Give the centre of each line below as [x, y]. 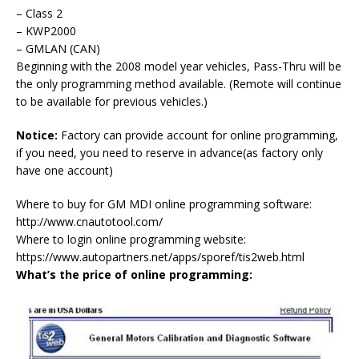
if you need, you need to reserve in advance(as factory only [169, 153]
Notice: [37, 135]
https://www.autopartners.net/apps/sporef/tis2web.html [160, 257]
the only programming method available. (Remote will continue [179, 84]
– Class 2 [39, 14]
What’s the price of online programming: [134, 275]
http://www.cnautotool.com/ [89, 222]
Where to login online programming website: [131, 240]
